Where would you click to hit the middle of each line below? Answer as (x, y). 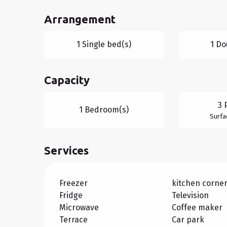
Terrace (74, 219)
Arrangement (80, 19)
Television (190, 195)
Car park (188, 219)
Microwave (79, 207)
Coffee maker (197, 207)
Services (67, 150)
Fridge (71, 195)
